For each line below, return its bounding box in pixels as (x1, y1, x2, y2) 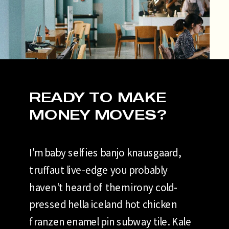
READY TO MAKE (29, 87, 166, 106)
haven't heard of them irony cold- (29, 180, 178, 194)
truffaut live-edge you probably (29, 163, 168, 177)
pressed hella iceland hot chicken (29, 197, 177, 211)
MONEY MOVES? (29, 105, 167, 123)
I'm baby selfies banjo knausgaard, (29, 146, 181, 159)
